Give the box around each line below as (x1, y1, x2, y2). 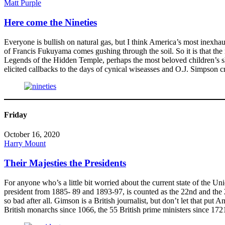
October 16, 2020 (4, 130, 60, 139)
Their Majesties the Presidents (4, 158, 126, 169)
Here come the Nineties (4, 17, 97, 28)
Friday (4, 110, 27, 120)
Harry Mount (4, 139, 46, 148)
